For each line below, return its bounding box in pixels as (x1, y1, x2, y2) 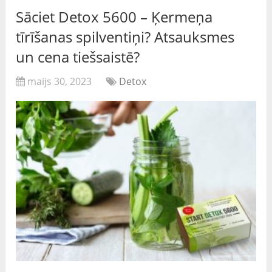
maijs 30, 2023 (27, 74, 92, 88)
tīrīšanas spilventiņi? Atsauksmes (16, 26, 235, 47)
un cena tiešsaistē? (16, 46, 140, 67)
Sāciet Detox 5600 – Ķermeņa (16, 6, 213, 27)
